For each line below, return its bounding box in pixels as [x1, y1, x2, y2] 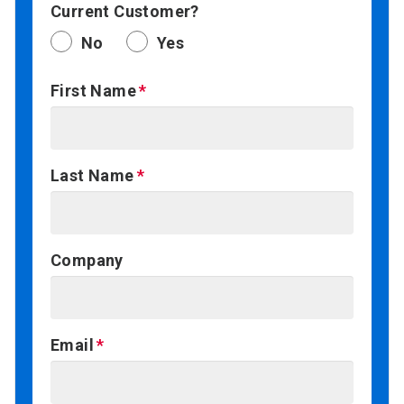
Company [50, 251, 124, 271]
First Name [50, 81, 136, 101]
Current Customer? [50, 2, 199, 22]
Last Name [50, 166, 134, 186]
